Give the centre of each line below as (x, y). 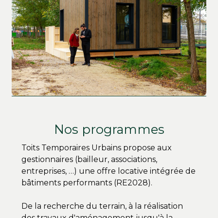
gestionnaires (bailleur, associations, (89, 160)
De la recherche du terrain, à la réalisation (102, 206)
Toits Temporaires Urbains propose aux (97, 148)
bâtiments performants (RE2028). (87, 183)
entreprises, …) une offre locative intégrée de (109, 171)
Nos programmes (109, 129)
